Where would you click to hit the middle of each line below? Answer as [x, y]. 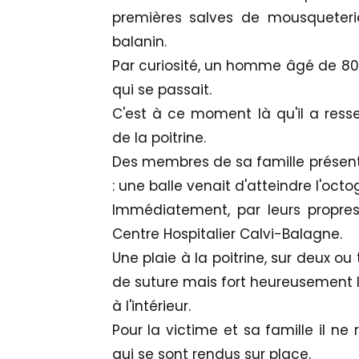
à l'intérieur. [151, 307]
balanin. [139, 42]
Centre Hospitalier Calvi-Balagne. [229, 234]
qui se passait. [161, 90]
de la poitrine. [159, 138]
